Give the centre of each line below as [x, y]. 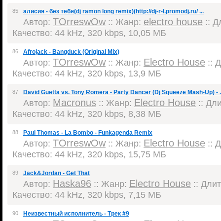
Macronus [74, 103]
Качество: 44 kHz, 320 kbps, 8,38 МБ [87, 114]
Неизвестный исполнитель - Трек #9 [76, 214]
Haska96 [72, 184]
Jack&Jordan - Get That [56, 173]
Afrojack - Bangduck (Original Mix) [71, 52]
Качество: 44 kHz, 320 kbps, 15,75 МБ [89, 154]
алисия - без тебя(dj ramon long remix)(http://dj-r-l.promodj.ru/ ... [113, 11]
